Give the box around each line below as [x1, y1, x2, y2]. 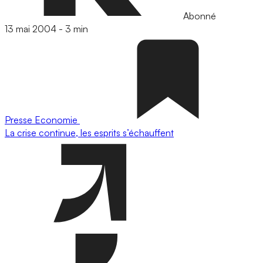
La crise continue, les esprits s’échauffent [5, 127, 174, 139]
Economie [35, 114, 80, 126]
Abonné [181, 10, 216, 22]
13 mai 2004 [5, 23, 56, 35]
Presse [5, 114, 35, 126]
